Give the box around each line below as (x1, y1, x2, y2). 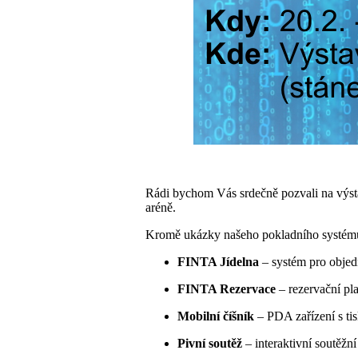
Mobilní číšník (177, 309, 254, 323)
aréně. (145, 201, 176, 214)
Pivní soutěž (177, 336, 242, 350)
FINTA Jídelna (177, 255, 259, 268)
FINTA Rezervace (177, 282, 276, 296)
